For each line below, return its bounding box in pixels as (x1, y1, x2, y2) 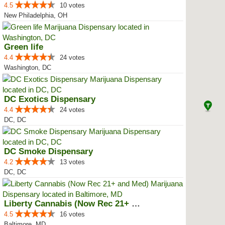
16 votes (60, 210, 85, 218)
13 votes (60, 158, 85, 166)
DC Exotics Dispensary (4, 94, 95, 104)
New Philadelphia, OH (4, 12, 67, 19)
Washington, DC (4, 64, 51, 71)
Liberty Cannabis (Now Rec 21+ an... (132, 199, 140, 208)
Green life (4, 42, 43, 52)
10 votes (60, 2, 85, 9)
